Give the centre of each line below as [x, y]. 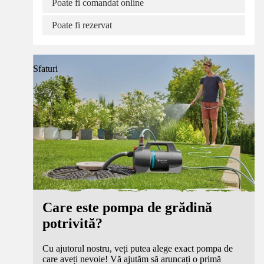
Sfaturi [45, 69]
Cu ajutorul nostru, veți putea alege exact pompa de [138, 249]
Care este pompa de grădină [127, 208]
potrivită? [72, 224]
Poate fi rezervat [82, 25]
